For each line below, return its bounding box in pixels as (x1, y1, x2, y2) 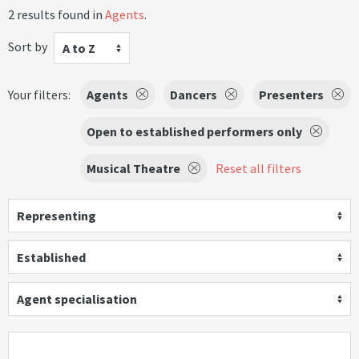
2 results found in (8, 6, 105, 22)
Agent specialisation (17, 291, 137, 307)
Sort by (8, 38, 47, 54)
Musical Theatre (87, 160, 180, 176)
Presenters (259, 87, 324, 103)
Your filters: (8, 87, 71, 103)
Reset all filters (216, 160, 301, 176)
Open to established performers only (87, 123, 302, 139)
